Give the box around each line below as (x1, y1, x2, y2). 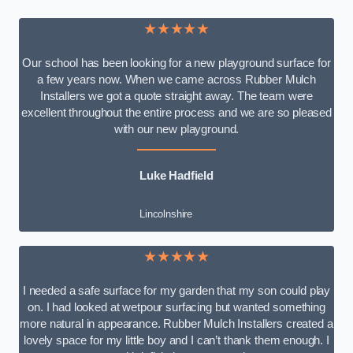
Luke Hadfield (139, 169, 214, 183)
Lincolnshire (139, 207, 193, 220)
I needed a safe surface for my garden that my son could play (22, 284, 331, 298)
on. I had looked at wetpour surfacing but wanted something (28, 301, 325, 314)
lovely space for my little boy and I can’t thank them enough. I (24, 334, 329, 347)
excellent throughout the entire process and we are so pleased (20, 106, 333, 119)
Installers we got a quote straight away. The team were (39, 89, 314, 102)
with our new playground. (113, 122, 240, 136)
